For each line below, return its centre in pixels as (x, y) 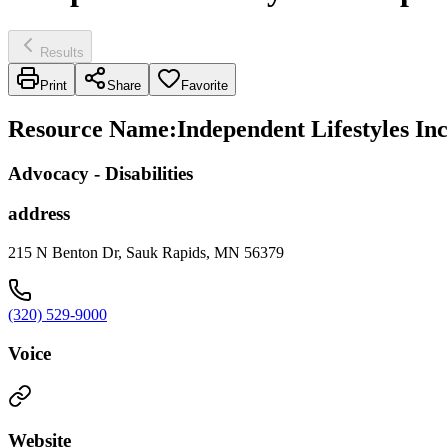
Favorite (204, 85)
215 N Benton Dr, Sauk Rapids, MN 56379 (146, 253)
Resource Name (88, 128)
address (39, 214)
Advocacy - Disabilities (100, 173)
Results (62, 52)
